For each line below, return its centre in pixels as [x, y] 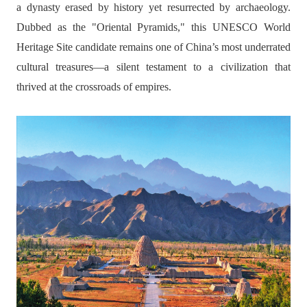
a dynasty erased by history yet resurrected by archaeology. [153, 7]
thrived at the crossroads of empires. [94, 87]
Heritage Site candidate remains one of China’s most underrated [153, 47]
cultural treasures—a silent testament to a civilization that [153, 67]
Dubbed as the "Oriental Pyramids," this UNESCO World [153, 27]
